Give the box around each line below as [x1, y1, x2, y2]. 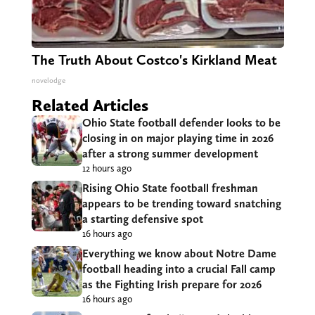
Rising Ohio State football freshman [82, 181, 258, 195]
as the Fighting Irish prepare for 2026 [82, 278, 262, 292]
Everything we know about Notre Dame [82, 247, 276, 261]
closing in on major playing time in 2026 [82, 131, 274, 146]
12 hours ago [82, 162, 131, 174]
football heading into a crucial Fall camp [82, 262, 276, 276]
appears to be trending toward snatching [82, 197, 281, 211]
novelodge [31, 76, 65, 86]
